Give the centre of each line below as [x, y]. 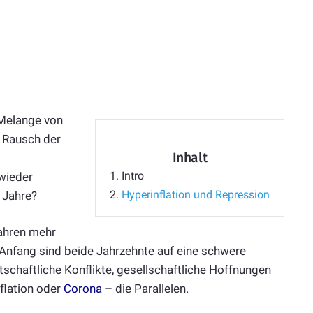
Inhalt [190, 158]
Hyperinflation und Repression [195, 195]
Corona [83, 289]
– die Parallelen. [145, 289]
